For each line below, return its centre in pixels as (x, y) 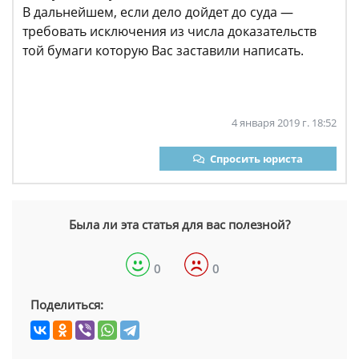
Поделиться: (67, 305)
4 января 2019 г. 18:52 (284, 123)
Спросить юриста (256, 159)
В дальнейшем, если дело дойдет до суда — (158, 12)
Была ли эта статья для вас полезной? (179, 224)
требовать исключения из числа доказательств (169, 31)
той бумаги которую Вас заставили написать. (163, 50)
